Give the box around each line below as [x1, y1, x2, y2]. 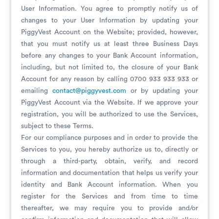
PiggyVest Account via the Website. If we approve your [21, 99, 198, 106]
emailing [21, 88, 53, 94]
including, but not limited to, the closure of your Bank [21, 64, 198, 71]
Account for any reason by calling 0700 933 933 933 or [21, 76, 198, 83]
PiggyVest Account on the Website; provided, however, [21, 29, 198, 36]
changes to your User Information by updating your [21, 17, 198, 24]
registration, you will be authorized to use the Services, [21, 111, 198, 118]
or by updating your [126, 88, 198, 94]
